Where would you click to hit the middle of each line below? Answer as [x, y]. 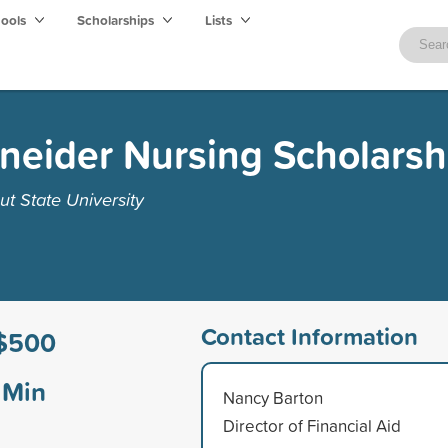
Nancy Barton [272, 397]
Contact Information [309, 335]
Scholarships [117, 20]
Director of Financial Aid [311, 425]
